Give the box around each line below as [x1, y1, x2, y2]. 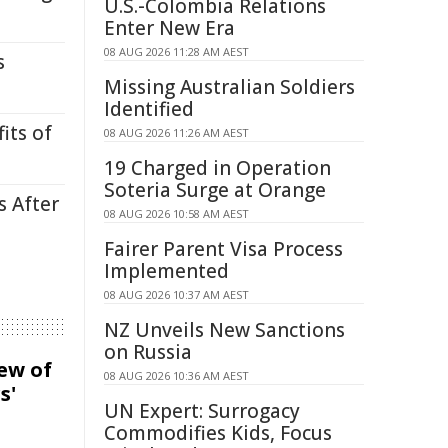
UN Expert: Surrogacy [104, 398, 300, 424]
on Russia [104, 339, 192, 365]
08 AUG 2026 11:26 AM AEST [104, 125, 249, 140]
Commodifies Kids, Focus [104, 420, 332, 446]
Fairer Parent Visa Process [104, 236, 343, 262]
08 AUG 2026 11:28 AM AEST [104, 44, 249, 59]
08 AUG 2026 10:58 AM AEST [104, 206, 249, 221]
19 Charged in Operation [104, 155, 331, 181]
